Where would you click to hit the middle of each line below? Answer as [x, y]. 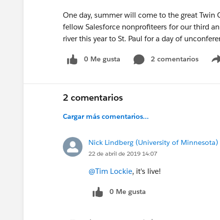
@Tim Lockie [110, 171]
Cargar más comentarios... [106, 116]
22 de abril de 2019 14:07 [123, 153]
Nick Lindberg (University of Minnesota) [153, 142]
